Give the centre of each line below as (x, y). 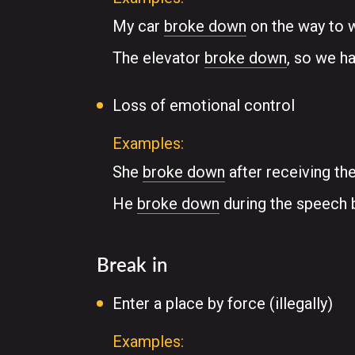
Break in (132, 264)
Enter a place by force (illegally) (223, 303)
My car (138, 26)
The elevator (158, 58)
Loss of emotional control (204, 105)
